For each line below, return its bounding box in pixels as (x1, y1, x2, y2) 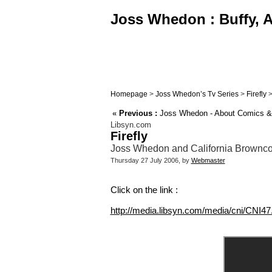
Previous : (118, 109, 157, 118)
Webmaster (191, 157, 225, 165)
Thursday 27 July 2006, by (110, 157, 191, 165)
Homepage (110, 90, 148, 98)
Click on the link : (110, 185, 178, 195)
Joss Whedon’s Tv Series (155, 90, 239, 98)
